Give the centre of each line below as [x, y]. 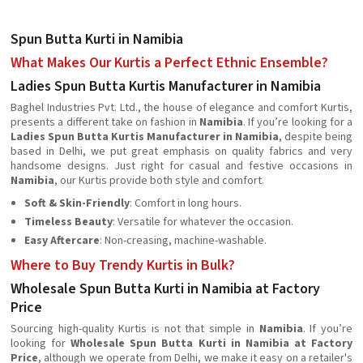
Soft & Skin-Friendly [77, 203]
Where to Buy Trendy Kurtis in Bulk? [123, 265]
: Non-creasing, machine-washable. [183, 241]
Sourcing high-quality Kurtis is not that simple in [135, 329]
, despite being [316, 137]
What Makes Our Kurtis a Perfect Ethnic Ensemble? [169, 63]
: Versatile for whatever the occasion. [203, 222]
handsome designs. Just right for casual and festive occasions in [181, 166]
